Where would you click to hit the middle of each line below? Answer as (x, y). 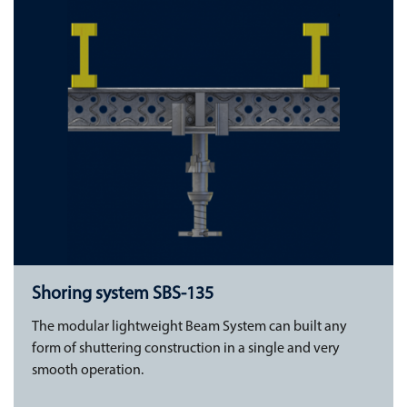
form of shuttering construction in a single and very (186, 348)
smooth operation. (88, 370)
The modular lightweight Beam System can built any (189, 327)
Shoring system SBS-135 (123, 294)
